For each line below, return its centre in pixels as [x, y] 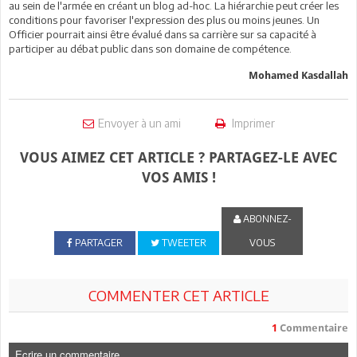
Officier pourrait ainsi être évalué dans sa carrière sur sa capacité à [163, 34]
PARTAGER [97, 242]
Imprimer [252, 123]
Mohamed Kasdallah [298, 75]
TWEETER [182, 242]
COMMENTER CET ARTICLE [178, 295]
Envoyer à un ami [139, 123]
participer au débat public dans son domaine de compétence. [150, 48]
